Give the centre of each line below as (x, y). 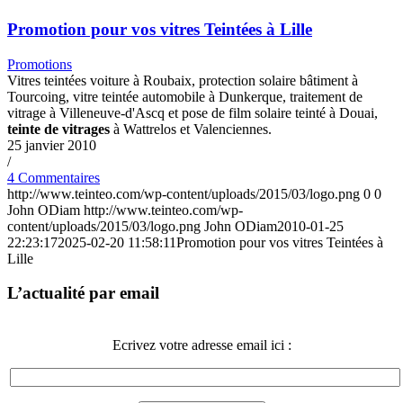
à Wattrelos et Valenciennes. (191, 129)
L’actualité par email (83, 293)
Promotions (40, 64)
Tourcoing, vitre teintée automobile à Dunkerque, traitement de (185, 96)
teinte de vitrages (58, 129)
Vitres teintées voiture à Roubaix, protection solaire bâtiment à (183, 80)
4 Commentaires (54, 177)
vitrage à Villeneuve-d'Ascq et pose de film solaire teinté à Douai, (193, 112)
